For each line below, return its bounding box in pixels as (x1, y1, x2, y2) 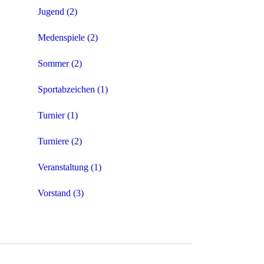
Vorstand (38, 188, 71, 199)
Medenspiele (38, 32, 85, 43)
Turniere (38, 136, 69, 147)
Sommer (38, 58, 69, 69)
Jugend (38, 6, 64, 17)
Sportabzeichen (38, 84, 95, 95)
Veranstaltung (38, 162, 88, 173)
